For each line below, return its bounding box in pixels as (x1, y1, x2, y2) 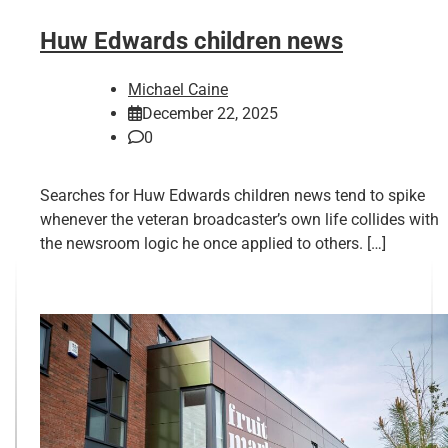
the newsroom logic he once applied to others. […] (40, 234, 386, 254)
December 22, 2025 (142, 104, 278, 124)
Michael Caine (128, 80, 228, 100)
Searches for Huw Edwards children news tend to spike (40, 186, 425, 206)
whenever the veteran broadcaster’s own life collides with (40, 210, 439, 230)
